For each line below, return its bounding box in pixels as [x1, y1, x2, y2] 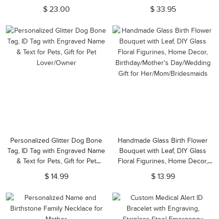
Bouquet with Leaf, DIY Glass [119, 147, 206, 155]
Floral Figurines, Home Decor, [118, 157, 208, 165]
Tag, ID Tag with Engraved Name [7, 147, 105, 155]
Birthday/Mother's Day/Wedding [115, 167, 211, 175]
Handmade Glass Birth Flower [118, 136, 208, 145]
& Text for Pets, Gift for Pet [16, 157, 96, 165]
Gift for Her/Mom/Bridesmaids [118, 177, 208, 186]
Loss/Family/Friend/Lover [18, 10, 94, 19]
